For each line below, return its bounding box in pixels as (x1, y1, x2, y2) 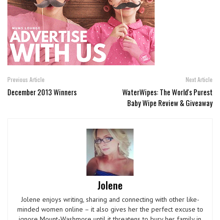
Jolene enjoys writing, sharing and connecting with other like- (21, 195, 199, 204)
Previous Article (7, 75, 45, 84)
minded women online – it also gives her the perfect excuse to (17, 205, 203, 214)
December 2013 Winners (7, 86, 77, 98)
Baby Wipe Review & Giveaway (127, 97, 213, 109)
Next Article (186, 75, 213, 84)
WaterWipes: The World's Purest (122, 86, 213, 98)
